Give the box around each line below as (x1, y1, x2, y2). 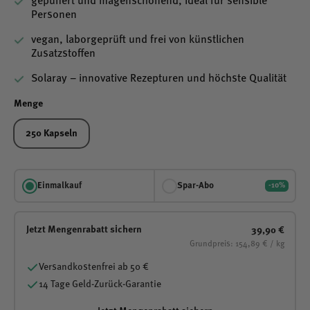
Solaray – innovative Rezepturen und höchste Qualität (31, 73, 286, 84)
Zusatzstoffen (31, 48, 95, 60)
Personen (31, 10, 77, 21)
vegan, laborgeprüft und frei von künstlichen (31, 35, 244, 46)
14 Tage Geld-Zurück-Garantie (38, 279, 161, 289)
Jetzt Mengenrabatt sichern (26, 224, 142, 235)
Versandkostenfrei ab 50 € (38, 262, 149, 272)
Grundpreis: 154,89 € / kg (189, 239, 284, 248)
